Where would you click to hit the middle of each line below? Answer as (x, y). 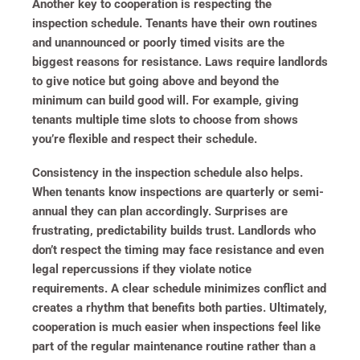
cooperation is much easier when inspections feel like (176, 327)
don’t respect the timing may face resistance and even (178, 250)
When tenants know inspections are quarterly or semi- (178, 192)
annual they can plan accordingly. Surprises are (160, 211)
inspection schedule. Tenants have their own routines (175, 23)
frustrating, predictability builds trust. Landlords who (174, 230)
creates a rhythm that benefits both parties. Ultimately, (180, 307)
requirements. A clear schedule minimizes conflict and (179, 288)
